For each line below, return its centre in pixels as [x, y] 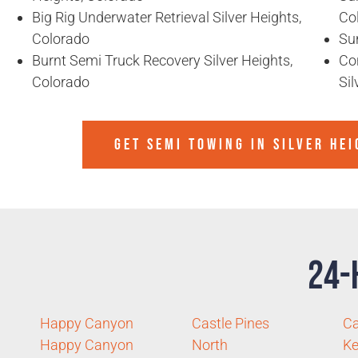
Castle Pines [230, 324]
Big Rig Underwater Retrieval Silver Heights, [167, 18]
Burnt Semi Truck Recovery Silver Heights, [162, 61]
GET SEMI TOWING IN [194, 145]
